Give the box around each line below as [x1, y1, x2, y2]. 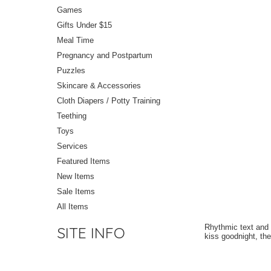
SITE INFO [57, 223, 125, 243]
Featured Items [57, 157, 110, 166]
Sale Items [57, 187, 95, 197]
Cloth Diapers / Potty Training [57, 96, 160, 106]
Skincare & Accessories [57, 81, 141, 91]
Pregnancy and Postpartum [57, 51, 152, 60]
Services [57, 142, 88, 151]
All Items [57, 202, 88, 212]
